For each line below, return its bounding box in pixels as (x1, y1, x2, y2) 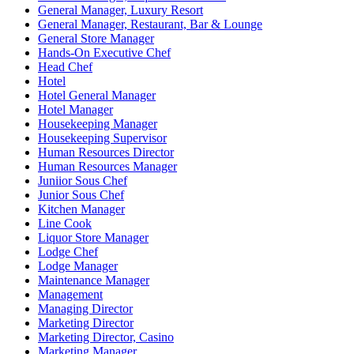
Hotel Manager (38, 103, 113, 117)
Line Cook (38, 217, 92, 231)
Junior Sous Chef (38, 188, 124, 202)
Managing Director (38, 302, 133, 316)
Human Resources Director (38, 145, 174, 160)
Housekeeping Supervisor (38, 131, 167, 145)
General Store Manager (38, 32, 154, 46)
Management (38, 288, 103, 302)
